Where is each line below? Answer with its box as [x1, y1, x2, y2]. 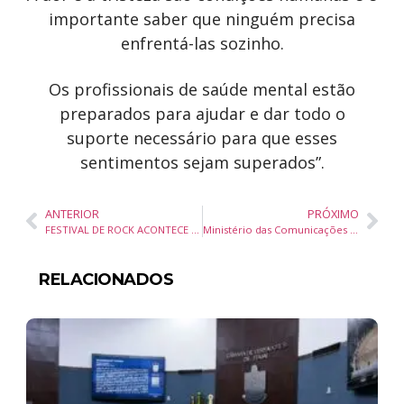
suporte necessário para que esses [67, 126, 337, 149]
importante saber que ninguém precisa [49, 7, 355, 30]
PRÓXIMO [308, 205, 359, 222]
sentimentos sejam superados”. [79, 151, 325, 173]
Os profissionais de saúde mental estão [49, 78, 355, 100]
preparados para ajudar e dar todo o [59, 102, 345, 124]
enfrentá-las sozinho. [120, 32, 284, 54]
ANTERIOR [45, 205, 99, 222]
